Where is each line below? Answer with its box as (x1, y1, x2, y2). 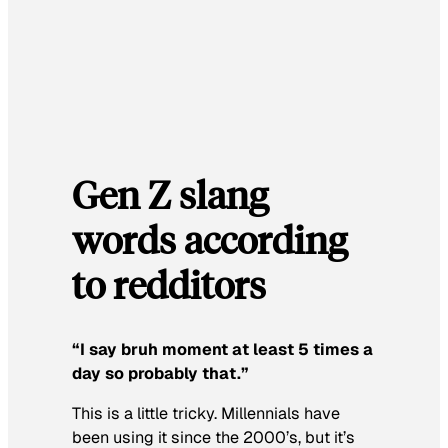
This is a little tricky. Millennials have (72, 403, 340, 425)
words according (72, 214, 347, 263)
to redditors (72, 259, 266, 308)
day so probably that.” (72, 363, 249, 385)
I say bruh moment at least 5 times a (80, 339, 373, 361)
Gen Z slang (72, 169, 268, 218)
